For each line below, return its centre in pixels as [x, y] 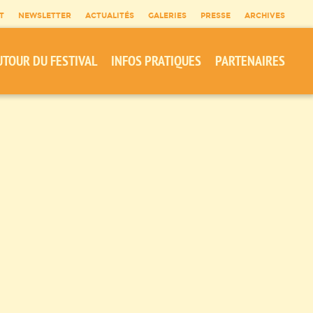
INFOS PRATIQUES [156, 61]
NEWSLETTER [45, 15]
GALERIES [167, 15]
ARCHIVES [265, 15]
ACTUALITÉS [110, 15]
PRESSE [216, 15]
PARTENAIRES [250, 61]
